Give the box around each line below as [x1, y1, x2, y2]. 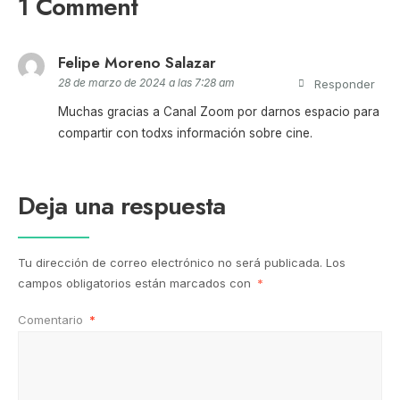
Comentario [18, 312, 87, 328]
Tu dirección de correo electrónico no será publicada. [18, 255, 322, 271]
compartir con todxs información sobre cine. [58, 126, 312, 141]
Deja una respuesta [18, 187, 226, 225]
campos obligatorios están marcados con [18, 276, 254, 291]
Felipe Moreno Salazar [58, 52, 216, 74]
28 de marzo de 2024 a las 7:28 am [58, 76, 235, 90]
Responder [314, 77, 375, 92]
